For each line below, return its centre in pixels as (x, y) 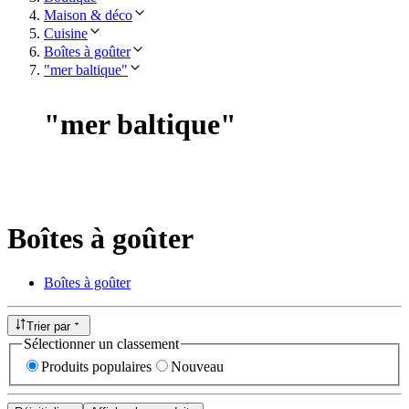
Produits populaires (96, 367)
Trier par (49, 326)
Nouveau (197, 367)
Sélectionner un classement (101, 343)
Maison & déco (88, 15)
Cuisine (66, 33)
